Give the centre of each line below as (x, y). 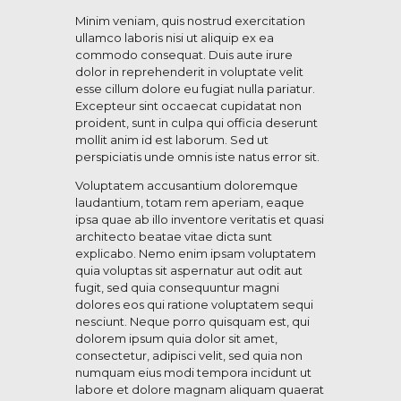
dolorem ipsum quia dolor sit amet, (176, 339)
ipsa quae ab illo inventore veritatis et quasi (200, 220)
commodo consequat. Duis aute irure (184, 55)
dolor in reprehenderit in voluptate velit (189, 72)
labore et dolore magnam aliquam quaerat (200, 390)
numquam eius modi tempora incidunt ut (193, 373)
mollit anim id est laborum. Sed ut (172, 140)
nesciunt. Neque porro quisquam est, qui (192, 322)
